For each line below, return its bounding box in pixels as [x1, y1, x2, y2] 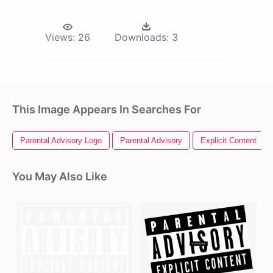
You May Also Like [12, 170, 107, 183]
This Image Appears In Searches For [12, 103, 201, 116]
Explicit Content [200, 136, 257, 146]
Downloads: [115, 31, 169, 44]
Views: [45, 31, 75, 44]
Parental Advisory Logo [20, 136, 102, 146]
